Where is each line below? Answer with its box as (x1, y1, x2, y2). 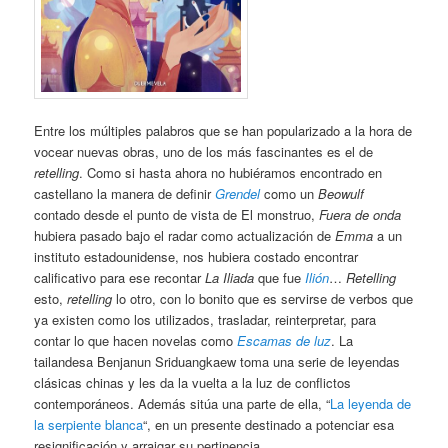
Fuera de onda (319, 204, 402, 224)
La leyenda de (330, 393, 412, 413)
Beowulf (318, 183, 365, 203)
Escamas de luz (237, 330, 332, 350)
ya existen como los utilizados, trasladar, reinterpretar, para (34, 309, 377, 329)
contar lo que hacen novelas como (34, 330, 238, 350)
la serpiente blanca (34, 414, 144, 434)
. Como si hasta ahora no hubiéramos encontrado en (79, 162, 383, 182)
